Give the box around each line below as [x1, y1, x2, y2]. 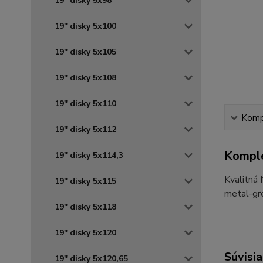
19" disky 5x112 [55, 124, 116, 135]
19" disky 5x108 [55, 72, 116, 83]
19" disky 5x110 [55, 98, 116, 109]
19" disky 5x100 [55, 21, 116, 32]
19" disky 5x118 [55, 201, 116, 213]
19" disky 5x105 [55, 46, 116, 58]
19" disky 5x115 [55, 176, 116, 187]
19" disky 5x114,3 [55, 150, 123, 161]
